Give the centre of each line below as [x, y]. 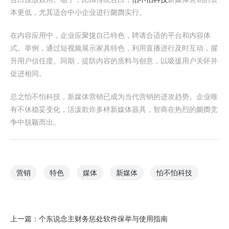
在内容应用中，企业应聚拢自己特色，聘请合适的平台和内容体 [110, 35]
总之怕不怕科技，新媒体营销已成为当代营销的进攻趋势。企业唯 [114, 97]
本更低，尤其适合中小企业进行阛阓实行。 [78, 12]
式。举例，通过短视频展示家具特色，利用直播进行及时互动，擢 [114, 48]
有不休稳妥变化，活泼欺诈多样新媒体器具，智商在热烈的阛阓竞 [114, 109]
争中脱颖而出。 [35, 122]
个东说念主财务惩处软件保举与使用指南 [103, 219]
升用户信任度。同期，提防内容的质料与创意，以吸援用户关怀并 [114, 61]
